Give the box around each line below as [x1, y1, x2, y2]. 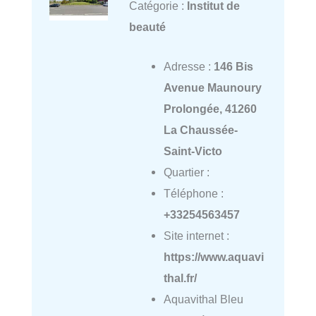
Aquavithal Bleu [163, 293, 243, 306]
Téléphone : [163, 187, 224, 200]
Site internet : [163, 229, 229, 243]
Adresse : [163, 60, 214, 73]
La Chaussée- [163, 123, 238, 137]
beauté [128, 20, 166, 33]
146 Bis [213, 60, 253, 73]
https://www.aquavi [163, 250, 264, 264]
